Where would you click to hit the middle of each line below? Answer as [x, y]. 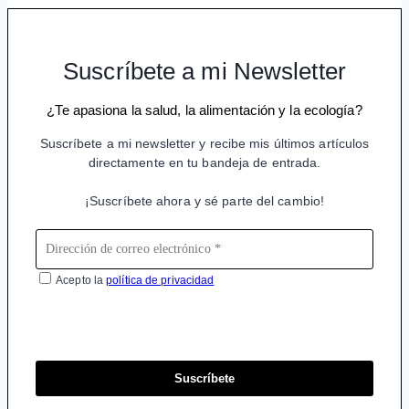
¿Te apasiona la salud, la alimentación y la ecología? [204, 110]
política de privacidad [160, 280]
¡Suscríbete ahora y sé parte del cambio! [204, 200]
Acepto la [80, 280]
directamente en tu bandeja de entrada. [204, 162]
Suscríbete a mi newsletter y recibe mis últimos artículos [204, 143]
